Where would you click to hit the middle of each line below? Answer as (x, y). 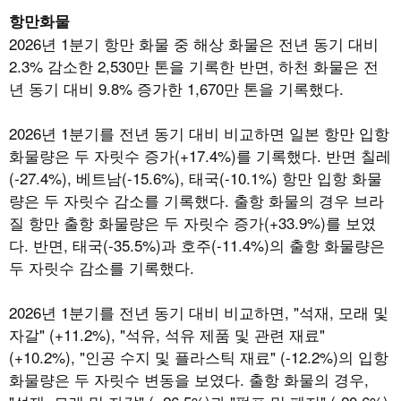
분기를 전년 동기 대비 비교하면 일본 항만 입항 (229, 132)
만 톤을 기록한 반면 (202, 65)
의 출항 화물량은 (327, 244)
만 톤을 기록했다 (282, 88)
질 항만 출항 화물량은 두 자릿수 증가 (137, 222)
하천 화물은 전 (328, 65)
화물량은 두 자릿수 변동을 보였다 (124, 379)
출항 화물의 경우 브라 (309, 200)
